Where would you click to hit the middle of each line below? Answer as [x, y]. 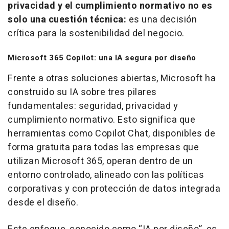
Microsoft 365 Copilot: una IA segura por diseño [102, 58]
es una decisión [163, 19]
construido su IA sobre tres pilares [82, 92]
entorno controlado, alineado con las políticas [106, 175]
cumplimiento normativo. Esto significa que [101, 120]
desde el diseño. [43, 202]
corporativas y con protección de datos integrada [114, 189]
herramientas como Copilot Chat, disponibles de [111, 133]
